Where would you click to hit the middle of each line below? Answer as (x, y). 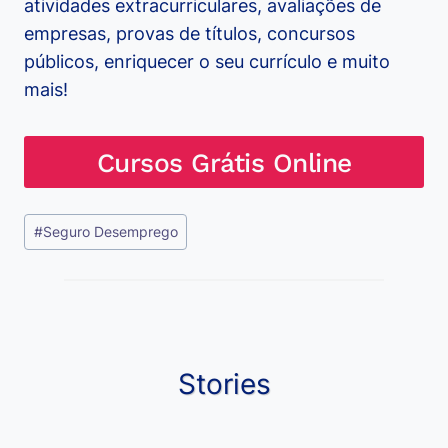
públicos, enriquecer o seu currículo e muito (207, 62)
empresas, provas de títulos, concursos (189, 34)
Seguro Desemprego (110, 232)
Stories (224, 384)
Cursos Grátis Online (224, 162)
